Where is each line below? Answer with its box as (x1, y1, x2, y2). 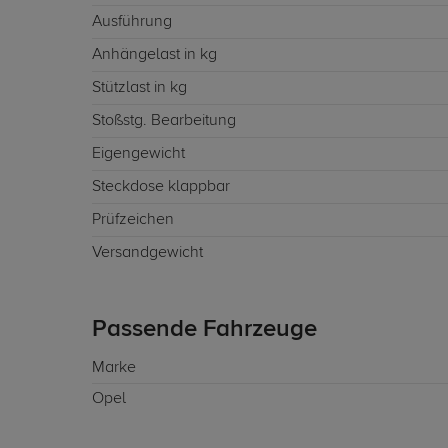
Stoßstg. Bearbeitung (92, 113, 236, 129)
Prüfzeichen (92, 212, 174, 228)
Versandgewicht (92, 245, 203, 261)
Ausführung (92, 14, 172, 30)
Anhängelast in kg (92, 47, 217, 63)
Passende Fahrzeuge (92, 317, 317, 341)
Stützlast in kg (92, 80, 187, 96)
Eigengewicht (92, 146, 185, 162)
